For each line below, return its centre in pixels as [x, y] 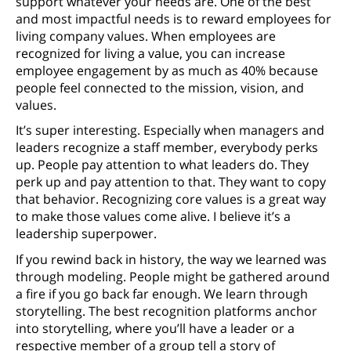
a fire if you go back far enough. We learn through [162, 293]
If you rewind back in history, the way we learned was [171, 259]
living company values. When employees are [146, 36]
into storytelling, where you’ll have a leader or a [155, 328]
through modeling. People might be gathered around [173, 276]
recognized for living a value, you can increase [150, 53]
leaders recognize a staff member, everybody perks [167, 148]
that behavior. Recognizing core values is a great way [171, 199]
